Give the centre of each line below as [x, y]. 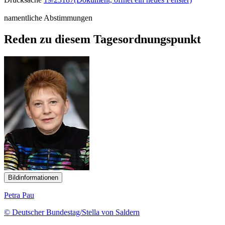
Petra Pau [19, 195]
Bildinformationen [33, 177]
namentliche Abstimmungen [48, 18]
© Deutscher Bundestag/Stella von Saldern [72, 212]
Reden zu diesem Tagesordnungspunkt [102, 39]
